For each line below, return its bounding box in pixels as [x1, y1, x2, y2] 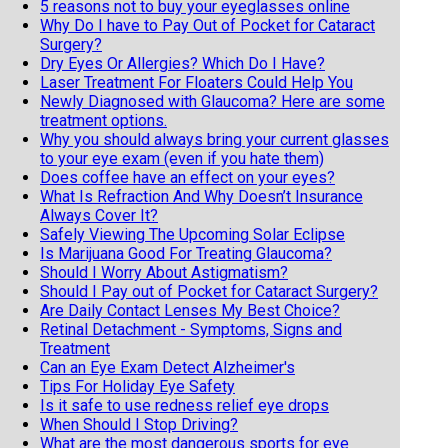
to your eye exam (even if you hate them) [40, 148, 324, 168]
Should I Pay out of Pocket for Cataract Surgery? [40, 281, 378, 301]
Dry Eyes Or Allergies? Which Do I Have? [40, 53, 325, 73]
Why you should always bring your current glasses [40, 129, 389, 149]
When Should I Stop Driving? [40, 414, 238, 434]
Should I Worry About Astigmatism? [40, 262, 288, 282]
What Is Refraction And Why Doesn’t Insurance [40, 186, 363, 206]
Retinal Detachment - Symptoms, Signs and [40, 319, 342, 339]
